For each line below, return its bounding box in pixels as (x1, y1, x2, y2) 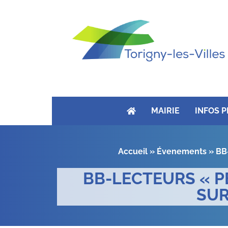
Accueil (118, 147, 148, 156)
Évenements (156, 147, 207, 156)
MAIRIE (151, 106, 180, 116)
